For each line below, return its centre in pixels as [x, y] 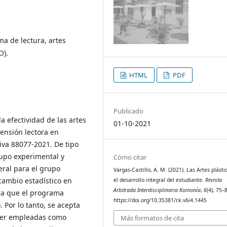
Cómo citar [130, 157]
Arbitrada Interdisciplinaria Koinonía [157, 190]
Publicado [129, 111]
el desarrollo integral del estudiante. [160, 180]
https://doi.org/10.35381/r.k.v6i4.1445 [160, 200]
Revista [214, 180]
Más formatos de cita [153, 218]
